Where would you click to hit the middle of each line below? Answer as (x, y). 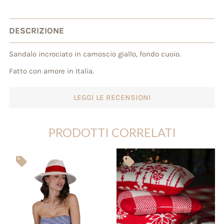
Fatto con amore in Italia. (51, 71)
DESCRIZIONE (36, 31)
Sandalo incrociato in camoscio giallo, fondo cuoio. (95, 54)
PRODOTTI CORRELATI (112, 132)
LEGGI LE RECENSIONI (112, 98)
